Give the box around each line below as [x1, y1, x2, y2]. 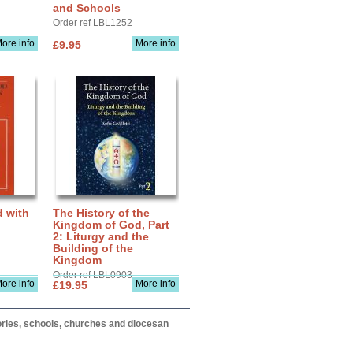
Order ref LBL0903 [53, 269, 132, 281]
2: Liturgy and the [53, 230, 149, 243]
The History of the [53, 206, 150, 219]
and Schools [53, 2, 121, 14]
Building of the [53, 242, 133, 255]
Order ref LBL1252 [53, 17, 132, 28]
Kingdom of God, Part [53, 218, 169, 231]
